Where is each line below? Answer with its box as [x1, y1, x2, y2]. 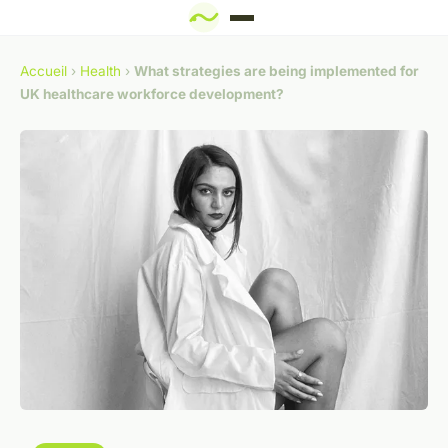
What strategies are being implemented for [134, 63, 419, 80]
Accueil [20, 63, 67, 80]
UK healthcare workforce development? [20, 86, 284, 103]
